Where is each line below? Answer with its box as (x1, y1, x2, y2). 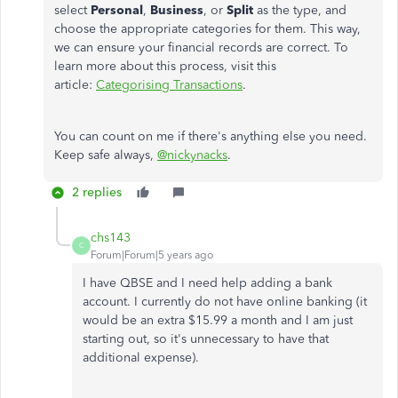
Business (150, 2, 203, 18)
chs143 (91, 229, 131, 245)
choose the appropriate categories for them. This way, (54, 20, 361, 36)
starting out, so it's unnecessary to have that (83, 330, 329, 346)
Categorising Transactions (96, 76, 243, 92)
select (54, 2, 91, 18)
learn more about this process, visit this (54, 58, 276, 74)
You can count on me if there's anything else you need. (54, 128, 367, 144)
